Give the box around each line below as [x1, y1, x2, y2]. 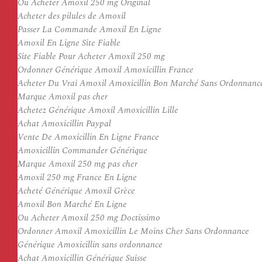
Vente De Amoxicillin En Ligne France [18, 130, 159, 144]
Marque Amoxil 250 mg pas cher [18, 157, 137, 171]
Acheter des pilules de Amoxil [18, 9, 126, 23]
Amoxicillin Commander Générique [18, 144, 147, 157]
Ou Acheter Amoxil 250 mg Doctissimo [18, 211, 160, 225]
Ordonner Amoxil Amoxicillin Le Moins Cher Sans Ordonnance [18, 225, 249, 238]
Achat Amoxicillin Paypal [18, 117, 111, 130]
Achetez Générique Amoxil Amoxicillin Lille [18, 104, 178, 117]
